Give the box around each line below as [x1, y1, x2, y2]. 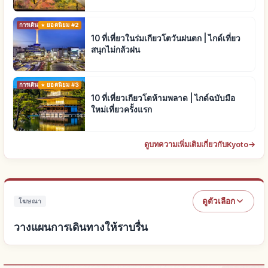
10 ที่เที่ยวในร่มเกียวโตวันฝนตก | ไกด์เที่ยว [91, 33, 240, 43]
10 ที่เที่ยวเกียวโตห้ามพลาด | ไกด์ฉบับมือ [91, 93, 235, 103]
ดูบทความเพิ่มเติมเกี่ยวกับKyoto [144, 139, 248, 149]
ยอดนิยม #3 [47, 81, 79, 88]
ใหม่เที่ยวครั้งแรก [91, 104, 152, 114]
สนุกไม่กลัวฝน [91, 44, 140, 54]
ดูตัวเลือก [202, 196, 235, 206]
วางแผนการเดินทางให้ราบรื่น [14, 220, 148, 233]
